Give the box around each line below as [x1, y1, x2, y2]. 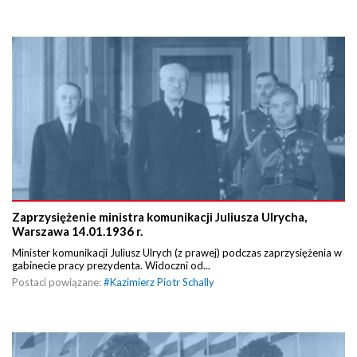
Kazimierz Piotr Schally [110, 276, 214, 289]
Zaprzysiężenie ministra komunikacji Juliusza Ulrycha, [12, 210, 307, 225]
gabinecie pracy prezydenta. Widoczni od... [12, 259, 210, 273]
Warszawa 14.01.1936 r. [12, 224, 143, 239]
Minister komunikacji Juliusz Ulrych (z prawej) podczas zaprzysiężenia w [12, 246, 342, 260]
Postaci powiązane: [12, 276, 104, 289]
